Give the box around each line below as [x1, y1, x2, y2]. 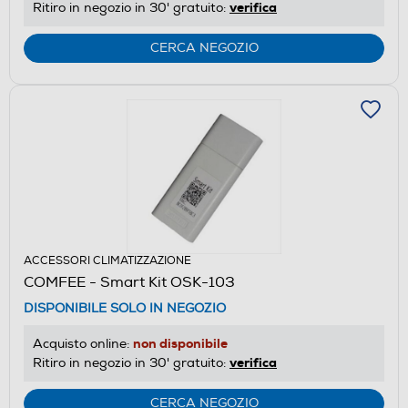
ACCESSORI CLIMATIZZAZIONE [24, 253, 191, 268]
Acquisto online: [33, 335, 133, 352]
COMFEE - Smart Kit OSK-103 [24, 272, 235, 291]
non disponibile [133, 334, 228, 352]
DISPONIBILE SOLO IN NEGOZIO [24, 300, 226, 316]
